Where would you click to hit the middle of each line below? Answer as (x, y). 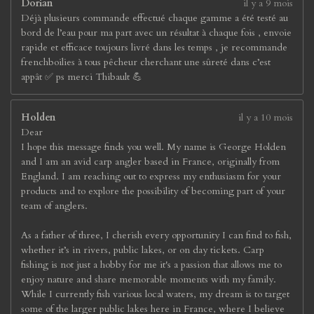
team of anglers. (54, 206)
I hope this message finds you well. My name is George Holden (153, 147)
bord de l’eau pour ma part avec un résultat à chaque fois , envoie (156, 33)
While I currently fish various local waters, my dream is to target (155, 294)
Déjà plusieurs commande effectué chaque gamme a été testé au (155, 18)
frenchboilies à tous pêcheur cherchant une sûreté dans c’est (146, 62)
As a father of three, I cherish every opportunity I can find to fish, (156, 235)
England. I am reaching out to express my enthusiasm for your (151, 176)
